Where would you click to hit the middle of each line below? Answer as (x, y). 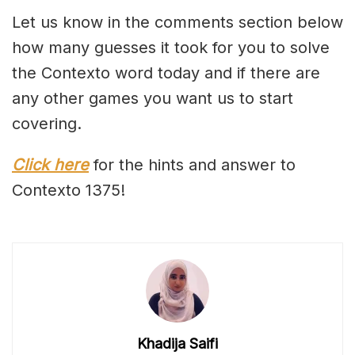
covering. (47, 124)
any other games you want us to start (153, 99)
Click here (50, 165)
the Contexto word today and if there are (166, 73)
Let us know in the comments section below (177, 23)
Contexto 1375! (69, 191)
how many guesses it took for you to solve (171, 48)
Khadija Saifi (177, 344)
